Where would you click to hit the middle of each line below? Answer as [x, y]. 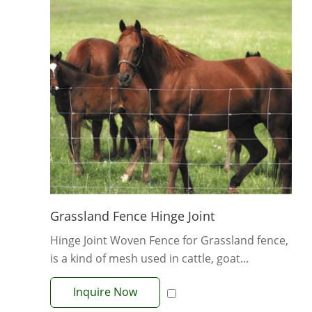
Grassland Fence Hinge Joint [132, 216]
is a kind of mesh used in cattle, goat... [149, 259]
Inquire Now [105, 292]
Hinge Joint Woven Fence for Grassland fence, [169, 241]
